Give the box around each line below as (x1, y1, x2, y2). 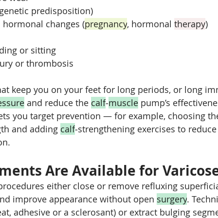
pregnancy (85, 18, 127, 30)
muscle (109, 97, 138, 109)
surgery (157, 193, 187, 205)
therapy (174, 18, 205, 30)
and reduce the (24, 97, 91, 109)
